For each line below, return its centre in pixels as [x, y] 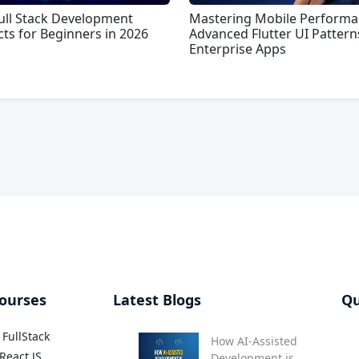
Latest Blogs [157, 299]
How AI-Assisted [254, 341]
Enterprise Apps [238, 48]
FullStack [26, 336]
